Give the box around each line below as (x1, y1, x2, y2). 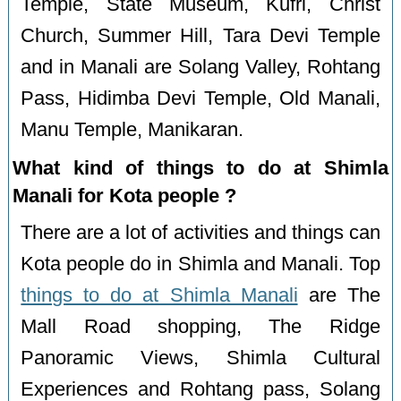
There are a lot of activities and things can (21, 222, 380, 244)
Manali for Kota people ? (13, 184, 237, 208)
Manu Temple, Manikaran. (21, 119, 244, 141)
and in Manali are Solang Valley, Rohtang (21, 56, 380, 79)
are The (297, 285, 380, 307)
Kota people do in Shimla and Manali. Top (21, 253, 380, 276)
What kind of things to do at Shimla (13, 157, 388, 180)
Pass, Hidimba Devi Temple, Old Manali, (21, 88, 380, 110)
